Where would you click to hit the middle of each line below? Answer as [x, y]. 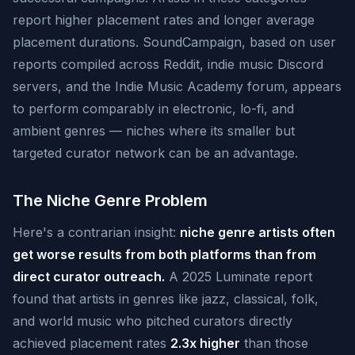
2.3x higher [205, 343]
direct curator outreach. [89, 277]
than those [274, 343]
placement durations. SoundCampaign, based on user [174, 42]
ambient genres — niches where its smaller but [154, 131]
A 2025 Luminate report [239, 277]
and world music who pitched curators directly [153, 321]
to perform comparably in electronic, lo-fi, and [153, 109]
